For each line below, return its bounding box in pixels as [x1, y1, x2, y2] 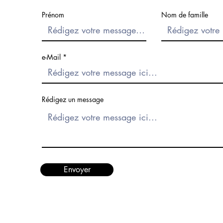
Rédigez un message [42, 95, 104, 104]
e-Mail [42, 52, 61, 62]
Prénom [42, 10, 64, 19]
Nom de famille [161, 10, 208, 19]
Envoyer [63, 164, 91, 175]
